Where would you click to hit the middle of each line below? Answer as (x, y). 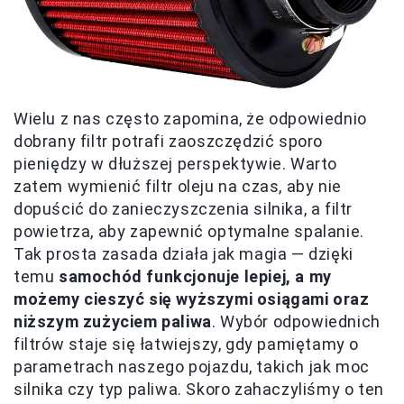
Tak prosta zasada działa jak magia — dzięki (184, 254)
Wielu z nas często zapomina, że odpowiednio (190, 119)
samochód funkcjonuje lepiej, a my (195, 277)
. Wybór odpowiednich (296, 322)
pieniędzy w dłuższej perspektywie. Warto (176, 164)
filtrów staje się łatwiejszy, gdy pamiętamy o (187, 344)
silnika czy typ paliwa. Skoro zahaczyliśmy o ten (199, 390)
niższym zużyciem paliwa (113, 322)
